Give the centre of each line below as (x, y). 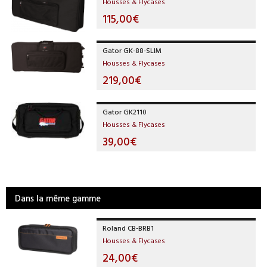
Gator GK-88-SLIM (132, 50)
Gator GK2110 (125, 112)
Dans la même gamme (58, 198)
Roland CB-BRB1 (128, 228)
